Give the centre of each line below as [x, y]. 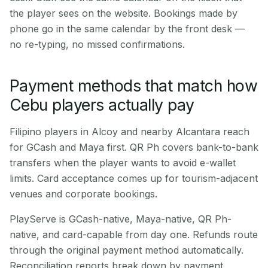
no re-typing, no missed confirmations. [97, 44]
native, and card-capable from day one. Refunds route [134, 234]
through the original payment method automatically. [127, 250]
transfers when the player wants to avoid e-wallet [123, 163]
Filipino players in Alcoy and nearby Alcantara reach [130, 132]
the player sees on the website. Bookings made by [124, 13]
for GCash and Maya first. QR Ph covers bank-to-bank [134, 147]
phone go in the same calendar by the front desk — [127, 29]
